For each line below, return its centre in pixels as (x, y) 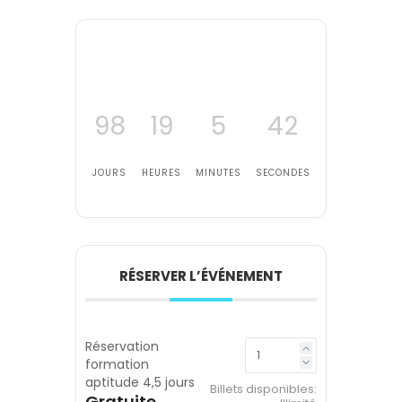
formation (117, 365)
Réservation (122, 347)
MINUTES (218, 173)
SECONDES (283, 173)
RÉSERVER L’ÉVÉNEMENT (201, 276)
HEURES (161, 173)
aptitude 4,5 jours (140, 383)
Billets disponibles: (263, 389)
